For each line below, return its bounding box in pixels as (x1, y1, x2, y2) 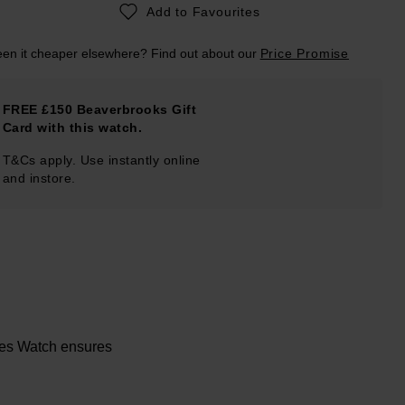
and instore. (2, 170, 76, 185)
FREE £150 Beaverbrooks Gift (2, 101, 197, 117)
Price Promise (259, 45, 349, 61)
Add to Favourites (146, 4, 260, 19)
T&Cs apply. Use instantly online (2, 152, 201, 167)
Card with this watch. (2, 119, 143, 135)
